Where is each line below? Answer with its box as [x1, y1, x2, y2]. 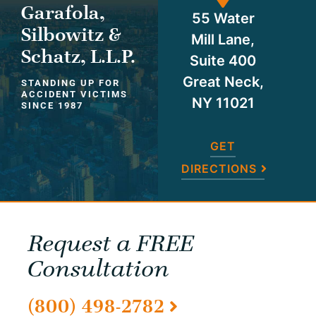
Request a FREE [28, 229, 194, 258]
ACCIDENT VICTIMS [21, 88, 128, 99]
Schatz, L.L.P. [21, 44, 135, 68]
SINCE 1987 [21, 99, 83, 111]
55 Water [191, 10, 255, 28]
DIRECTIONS [181, 162, 257, 176]
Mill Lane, [191, 31, 255, 49]
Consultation [28, 254, 169, 284]
